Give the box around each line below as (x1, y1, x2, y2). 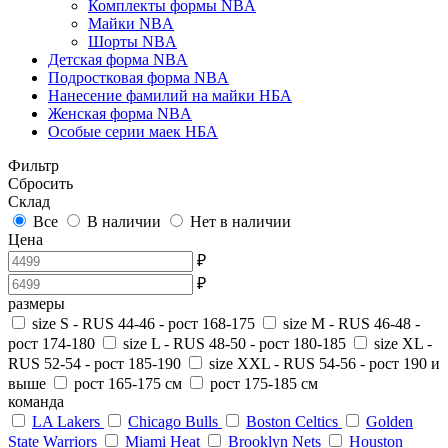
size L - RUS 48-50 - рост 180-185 (123, 334, 346, 352)
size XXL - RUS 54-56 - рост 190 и (209, 354, 440, 372)
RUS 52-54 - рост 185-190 (8, 354, 181, 372)
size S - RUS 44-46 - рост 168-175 (32, 314, 255, 332)
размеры (8, 294, 65, 312)
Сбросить (8, 174, 73, 192)
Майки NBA (88, 14, 174, 32)
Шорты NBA (88, 32, 177, 50)
